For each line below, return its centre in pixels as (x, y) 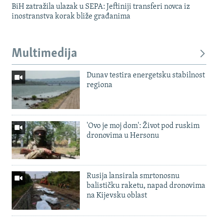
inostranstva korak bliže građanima (71, 17)
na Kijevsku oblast (117, 196)
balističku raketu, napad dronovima (146, 186)
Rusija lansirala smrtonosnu (133, 176)
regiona (100, 85)
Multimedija (45, 54)
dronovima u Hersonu (123, 136)
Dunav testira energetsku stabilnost (146, 75)
